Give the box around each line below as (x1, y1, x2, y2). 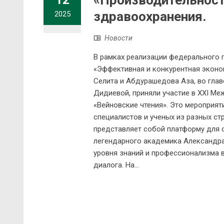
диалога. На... (93, 160, 139, 170)
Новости (104, 34, 132, 42)
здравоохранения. (93, 9, 206, 24)
